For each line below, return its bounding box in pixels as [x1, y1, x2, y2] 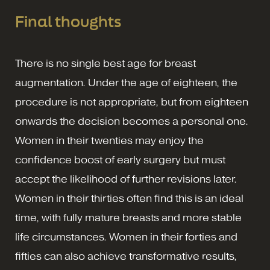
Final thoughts [15, 11, 122, 32]
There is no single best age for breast [15, 58, 196, 70]
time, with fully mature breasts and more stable [15, 212, 242, 224]
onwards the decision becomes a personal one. [15, 116, 248, 128]
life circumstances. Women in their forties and [15, 231, 237, 243]
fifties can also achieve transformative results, [15, 251, 237, 263]
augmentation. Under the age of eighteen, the [15, 77, 237, 89]
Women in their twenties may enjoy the [15, 135, 204, 147]
